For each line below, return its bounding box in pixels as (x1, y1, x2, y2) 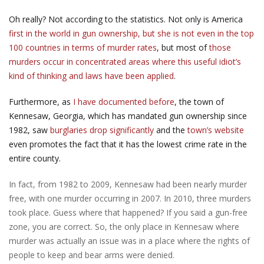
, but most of (157, 41, 209, 53)
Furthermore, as (9, 95, 73, 107)
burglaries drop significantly (50, 124, 154, 136)
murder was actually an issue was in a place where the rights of (9, 235, 250, 246)
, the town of (174, 95, 224, 107)
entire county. (9, 152, 61, 164)
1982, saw (9, 124, 50, 136)
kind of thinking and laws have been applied (9, 70, 174, 81)
